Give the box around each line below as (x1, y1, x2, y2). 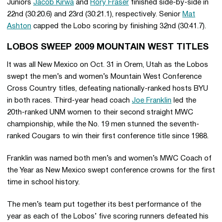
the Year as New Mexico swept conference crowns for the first (7, 167, 215, 174)
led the (171, 97, 196, 104)
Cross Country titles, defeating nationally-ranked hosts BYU (7, 85, 208, 92)
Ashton (7, 23, 31, 30)
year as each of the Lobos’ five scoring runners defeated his (7, 213, 209, 220)
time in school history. (7, 179, 80, 186)
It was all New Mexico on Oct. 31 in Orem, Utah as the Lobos (7, 61, 208, 68)
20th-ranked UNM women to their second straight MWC (7, 109, 193, 116)
